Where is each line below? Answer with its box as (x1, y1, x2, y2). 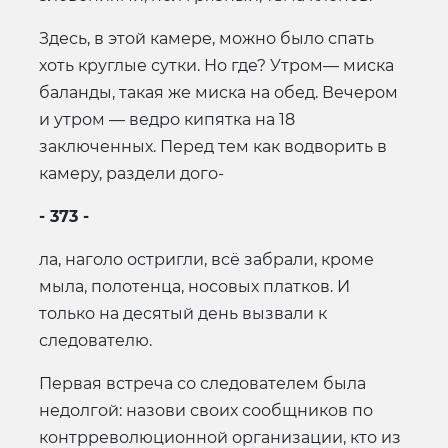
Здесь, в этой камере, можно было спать (39, 28, 374, 48)
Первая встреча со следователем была (39, 373, 366, 393)
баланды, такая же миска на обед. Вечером (39, 82, 398, 102)
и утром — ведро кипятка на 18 (39, 109, 295, 129)
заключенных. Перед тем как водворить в (39, 136, 387, 156)
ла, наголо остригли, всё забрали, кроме (39, 249, 374, 269)
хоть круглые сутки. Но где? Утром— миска (39, 55, 394, 75)
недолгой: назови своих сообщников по (39, 400, 373, 420)
